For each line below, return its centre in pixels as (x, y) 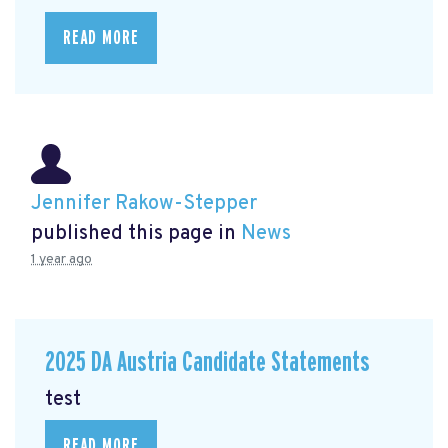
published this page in (136, 234)
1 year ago (61, 260)
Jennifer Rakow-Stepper (144, 204)
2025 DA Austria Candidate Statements (207, 363)
